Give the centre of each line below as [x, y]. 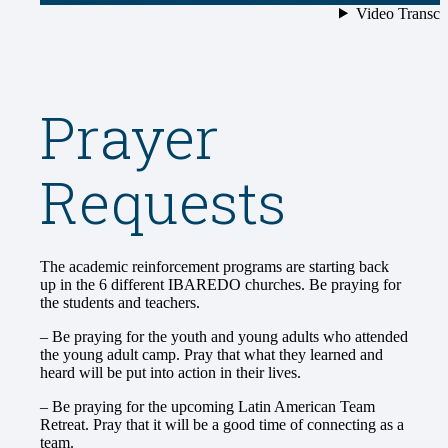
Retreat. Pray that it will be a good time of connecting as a [222, 425]
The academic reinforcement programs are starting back [214, 267]
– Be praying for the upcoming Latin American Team [207, 407]
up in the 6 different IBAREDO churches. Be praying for [220, 285]
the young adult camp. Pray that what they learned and [211, 355]
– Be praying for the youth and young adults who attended [224, 337]
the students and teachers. [120, 303]
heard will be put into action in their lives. [174, 373]
